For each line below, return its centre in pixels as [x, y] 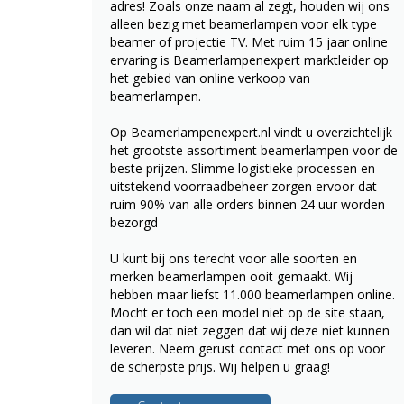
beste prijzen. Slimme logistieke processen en [243, 168]
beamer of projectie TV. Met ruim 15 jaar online [249, 42]
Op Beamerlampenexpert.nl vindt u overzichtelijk [251, 132]
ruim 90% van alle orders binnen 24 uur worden [248, 204]
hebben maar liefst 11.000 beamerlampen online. [252, 294]
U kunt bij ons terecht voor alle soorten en [234, 258]
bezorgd [134, 222]
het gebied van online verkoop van [210, 78]
